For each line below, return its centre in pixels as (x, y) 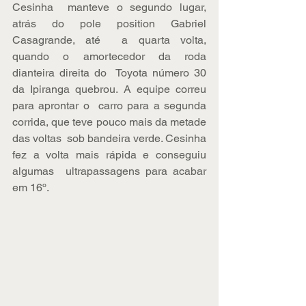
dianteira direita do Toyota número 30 (109, 73)
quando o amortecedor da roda (109, 57)
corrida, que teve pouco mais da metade (109, 122)
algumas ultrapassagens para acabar (109, 171)
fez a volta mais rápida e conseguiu (109, 155)
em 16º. (32, 188)
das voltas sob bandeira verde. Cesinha (109, 139)
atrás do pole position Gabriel (109, 24)
